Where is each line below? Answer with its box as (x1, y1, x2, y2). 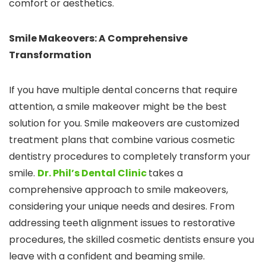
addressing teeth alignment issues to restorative (9, 216, 235, 230)
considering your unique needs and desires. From (9, 199, 235, 214)
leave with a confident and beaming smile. (9, 249, 205, 264)
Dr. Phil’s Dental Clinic (37, 166, 148, 180)
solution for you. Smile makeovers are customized (9, 116, 239, 131)
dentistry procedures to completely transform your (9, 150, 251, 164)
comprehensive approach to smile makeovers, (9, 183, 228, 197)
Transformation (9, 48, 91, 62)
